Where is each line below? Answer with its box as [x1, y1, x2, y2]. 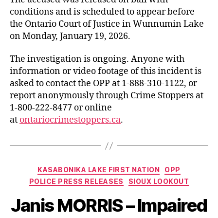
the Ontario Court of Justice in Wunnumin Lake [10, 18, 204, 30]
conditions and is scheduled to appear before [10, 6, 195, 18]
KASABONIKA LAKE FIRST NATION [37, 165, 160, 174]
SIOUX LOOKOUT [128, 177, 189, 185]
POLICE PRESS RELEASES [29, 177, 124, 185]
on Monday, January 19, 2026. [10, 30, 130, 42]
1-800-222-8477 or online [10, 102, 112, 113]
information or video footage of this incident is [10, 66, 201, 77]
